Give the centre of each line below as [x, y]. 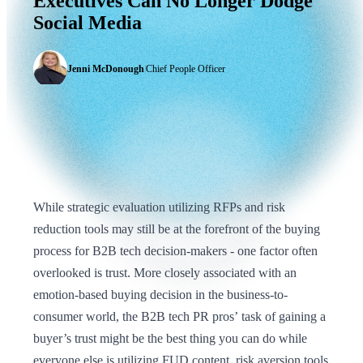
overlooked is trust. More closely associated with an [165, 272]
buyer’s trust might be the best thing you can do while [170, 338]
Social [58, 22]
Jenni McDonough [106, 68]
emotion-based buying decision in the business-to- [160, 294]
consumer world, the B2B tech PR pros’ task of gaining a [179, 316]
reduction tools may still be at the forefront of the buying [177, 228]
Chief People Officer [186, 68]
